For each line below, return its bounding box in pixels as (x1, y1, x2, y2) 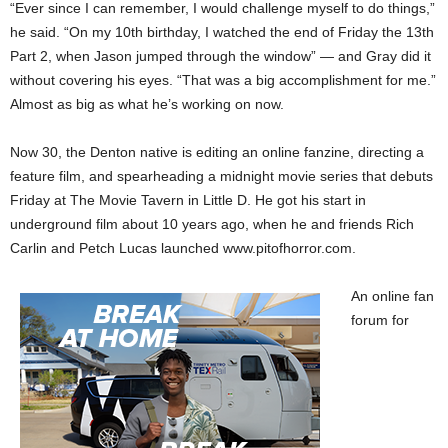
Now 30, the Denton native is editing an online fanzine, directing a (10, 144, 424, 160)
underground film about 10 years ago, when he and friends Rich (10, 216, 414, 232)
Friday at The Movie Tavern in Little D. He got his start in (10, 192, 366, 208)
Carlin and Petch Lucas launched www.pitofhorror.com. (10, 240, 356, 256)
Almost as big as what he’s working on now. (10, 96, 284, 112)
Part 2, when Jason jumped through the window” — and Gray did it (10, 48, 431, 64)
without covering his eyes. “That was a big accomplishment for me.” (10, 72, 436, 88)
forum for (351, 312, 409, 328)
